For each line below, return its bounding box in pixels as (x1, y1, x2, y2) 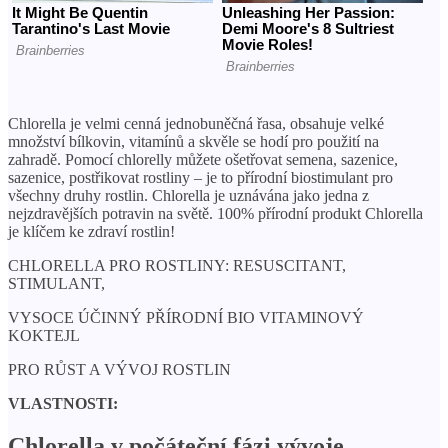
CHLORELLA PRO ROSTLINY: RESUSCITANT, (8, 257, 346, 275)
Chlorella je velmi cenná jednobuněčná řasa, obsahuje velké (8, 115, 384, 133)
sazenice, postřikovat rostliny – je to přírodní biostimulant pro (8, 169, 393, 187)
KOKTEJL (8, 327, 80, 345)
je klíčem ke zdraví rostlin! (8, 223, 175, 241)
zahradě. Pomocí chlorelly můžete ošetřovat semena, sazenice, (8, 151, 398, 169)
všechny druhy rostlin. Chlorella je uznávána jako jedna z (8, 187, 369, 205)
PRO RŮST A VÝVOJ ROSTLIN (8, 361, 231, 379)
